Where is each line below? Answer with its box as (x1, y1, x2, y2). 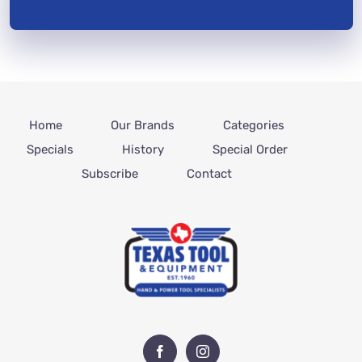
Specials (26, 141, 74, 157)
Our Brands (111, 117, 175, 133)
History (121, 141, 164, 157)
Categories (223, 117, 284, 133)
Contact (187, 166, 232, 181)
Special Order (212, 141, 288, 157)
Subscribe (82, 166, 138, 181)
